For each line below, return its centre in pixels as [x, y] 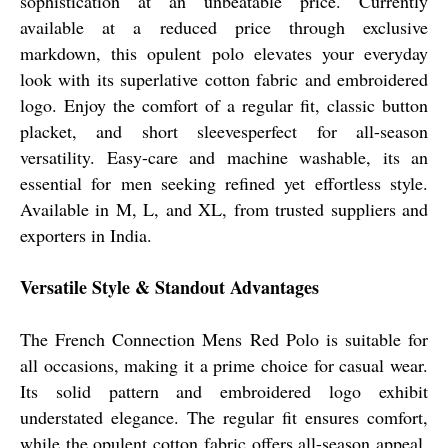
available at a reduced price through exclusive [224, 26]
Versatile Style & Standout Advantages [169, 286]
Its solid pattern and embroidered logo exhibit [224, 390]
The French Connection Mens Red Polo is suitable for [224, 338]
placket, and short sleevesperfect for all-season [224, 130]
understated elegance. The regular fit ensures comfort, [224, 416]
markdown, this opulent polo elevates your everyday [224, 52]
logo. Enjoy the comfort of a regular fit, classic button [224, 104]
